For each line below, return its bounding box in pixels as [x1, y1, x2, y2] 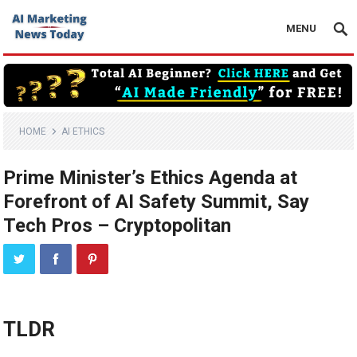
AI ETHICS [61, 126, 105, 138]
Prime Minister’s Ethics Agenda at [3, 167, 298, 190]
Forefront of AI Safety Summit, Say [3, 190, 310, 214]
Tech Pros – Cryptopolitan [3, 214, 232, 237]
